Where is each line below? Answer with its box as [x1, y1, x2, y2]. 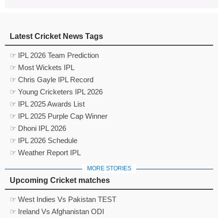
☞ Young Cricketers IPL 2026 [10, 87, 103, 96]
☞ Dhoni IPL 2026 [10, 124, 66, 132]
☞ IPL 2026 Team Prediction [10, 51, 99, 59]
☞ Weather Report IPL [10, 148, 81, 157]
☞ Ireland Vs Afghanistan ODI [10, 207, 104, 216]
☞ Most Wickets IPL [10, 63, 74, 72]
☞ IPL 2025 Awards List [10, 99, 85, 108]
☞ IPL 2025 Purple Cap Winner [10, 111, 108, 120]
